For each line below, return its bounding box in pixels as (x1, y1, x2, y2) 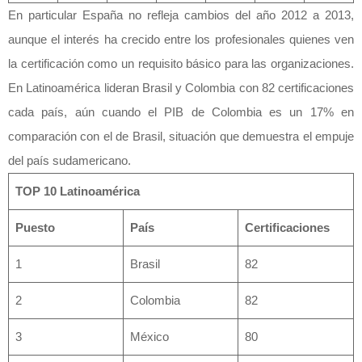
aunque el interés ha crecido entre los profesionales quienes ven (8, 32, 354, 46)
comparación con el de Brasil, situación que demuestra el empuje (8, 128, 354, 143)
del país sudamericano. (8, 153, 131, 167)
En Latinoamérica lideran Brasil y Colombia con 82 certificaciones (8, 80, 354, 95)
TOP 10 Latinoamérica (15, 183, 140, 198)
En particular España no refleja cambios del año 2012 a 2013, (8, 7, 354, 22)
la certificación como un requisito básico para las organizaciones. (8, 56, 354, 70)
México (129, 329, 169, 343)
